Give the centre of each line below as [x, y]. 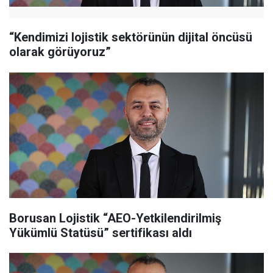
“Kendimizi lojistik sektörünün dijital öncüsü [131, 37]
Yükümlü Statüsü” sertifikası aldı [101, 233]
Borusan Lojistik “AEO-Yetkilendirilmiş [115, 218]
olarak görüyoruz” [60, 52]
